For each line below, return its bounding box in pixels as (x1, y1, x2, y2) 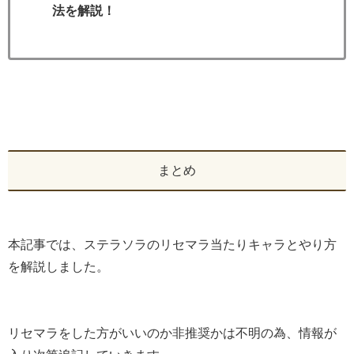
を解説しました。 (8, 259, 109, 273)
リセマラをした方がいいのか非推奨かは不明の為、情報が (8, 326, 337, 340)
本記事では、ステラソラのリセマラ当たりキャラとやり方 (8, 237, 337, 251)
